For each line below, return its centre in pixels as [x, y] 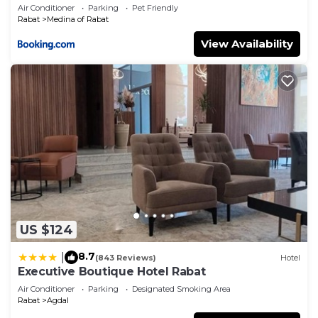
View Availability [247, 44]
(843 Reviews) [126, 257]
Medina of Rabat [78, 20]
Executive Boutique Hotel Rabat [112, 272]
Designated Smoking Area [181, 289]
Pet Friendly [155, 8]
